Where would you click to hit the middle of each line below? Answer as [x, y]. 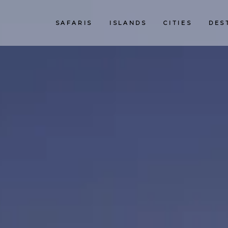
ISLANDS [128, 23]
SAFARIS [74, 23]
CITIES [178, 23]
